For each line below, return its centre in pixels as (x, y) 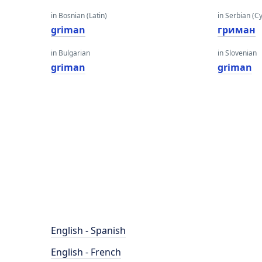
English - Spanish (88, 230)
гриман (237, 30)
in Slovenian (237, 53)
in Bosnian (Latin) (79, 15)
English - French (86, 252)
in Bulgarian (70, 53)
